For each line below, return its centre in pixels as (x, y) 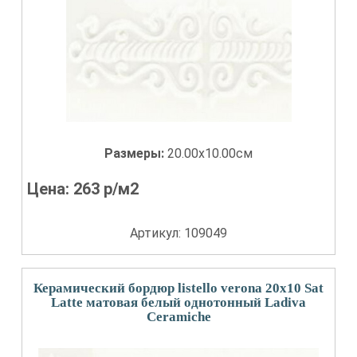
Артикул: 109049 (178, 233)
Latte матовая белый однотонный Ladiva (178, 302)
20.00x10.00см (210, 153)
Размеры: (136, 153)
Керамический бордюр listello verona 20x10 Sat (178, 288)
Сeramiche (178, 317)
